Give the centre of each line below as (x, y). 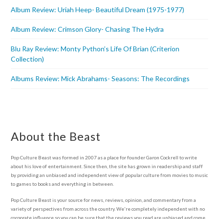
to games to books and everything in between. (63, 184)
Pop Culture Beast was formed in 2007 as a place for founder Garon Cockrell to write (104, 158)
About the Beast (56, 137)
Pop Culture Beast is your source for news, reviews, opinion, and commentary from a (104, 200)
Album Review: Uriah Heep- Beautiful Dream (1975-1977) (98, 9)
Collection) (28, 59)
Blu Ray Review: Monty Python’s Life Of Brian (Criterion (95, 48)
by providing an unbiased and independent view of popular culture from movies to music (109, 175)
